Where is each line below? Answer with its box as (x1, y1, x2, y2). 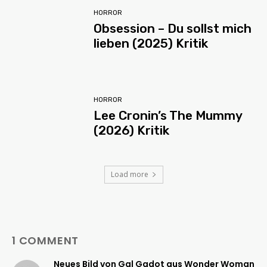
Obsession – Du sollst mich (94, 20, 252, 36)
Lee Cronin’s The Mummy (94, 107, 243, 123)
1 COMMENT (12, 232, 79, 248)
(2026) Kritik (94, 122, 170, 138)
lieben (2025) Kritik (94, 35, 209, 51)
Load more (110, 169, 148, 179)
